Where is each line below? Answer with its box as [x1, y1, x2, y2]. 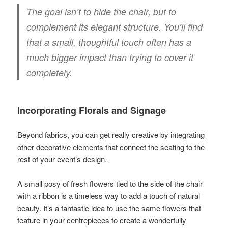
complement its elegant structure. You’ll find [26, 20, 203, 33]
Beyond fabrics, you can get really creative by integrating [17, 129, 205, 140]
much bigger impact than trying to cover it [26, 50, 194, 64]
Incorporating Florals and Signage [17, 103, 166, 117]
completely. [26, 66, 73, 79]
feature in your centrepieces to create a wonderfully [17, 214, 187, 225]
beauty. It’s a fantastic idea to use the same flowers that [17, 202, 202, 213]
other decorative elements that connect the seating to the [17, 141, 205, 152]
